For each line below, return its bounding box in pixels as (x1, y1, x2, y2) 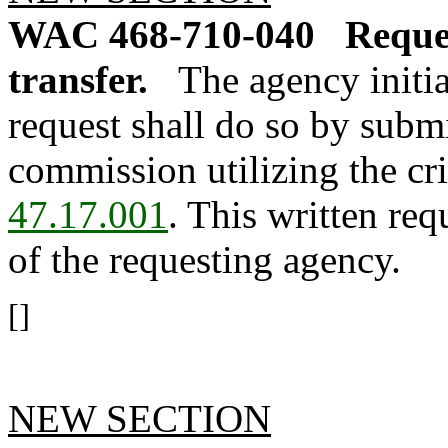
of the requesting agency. (8, 238, 401, 281)
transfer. (8, 58, 148, 101)
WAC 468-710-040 (8, 13, 315, 56)
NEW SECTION (8, 397, 271, 440)
